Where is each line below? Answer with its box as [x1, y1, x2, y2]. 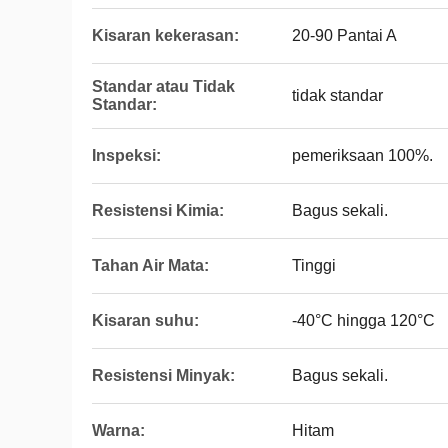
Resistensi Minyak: [92, 367, 235, 384]
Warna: [92, 422, 145, 439]
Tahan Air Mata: [92, 257, 209, 274]
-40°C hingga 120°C [292, 312, 435, 329]
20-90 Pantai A [292, 27, 397, 44]
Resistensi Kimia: [92, 202, 224, 219]
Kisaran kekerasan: [92, 27, 239, 44]
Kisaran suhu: [92, 312, 199, 329]
